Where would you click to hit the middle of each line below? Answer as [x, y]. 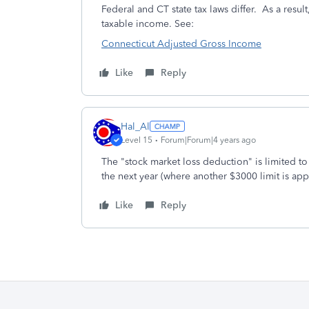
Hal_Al [135, 126]
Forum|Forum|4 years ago [208, 140]
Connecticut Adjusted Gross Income [181, 44]
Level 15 [137, 140]
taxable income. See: [148, 24]
